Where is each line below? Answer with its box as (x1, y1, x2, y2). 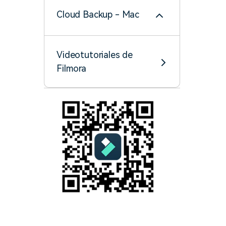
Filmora (56, 63, 86, 74)
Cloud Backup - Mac (56, 9, 140, 20)
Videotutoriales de (56, 49, 133, 60)
